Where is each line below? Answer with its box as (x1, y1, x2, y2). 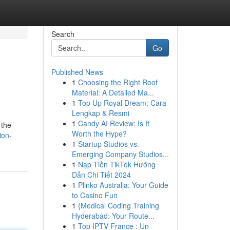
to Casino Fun (71, 190, 118, 200)
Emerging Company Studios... (71, 149, 169, 159)
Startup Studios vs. (78, 139, 139, 149)
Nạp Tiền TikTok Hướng (78, 159, 156, 169)
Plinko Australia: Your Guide (78, 180, 168, 190)
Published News (51, 67, 103, 77)
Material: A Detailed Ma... (71, 87, 154, 98)
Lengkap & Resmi (71, 108, 129, 118)
